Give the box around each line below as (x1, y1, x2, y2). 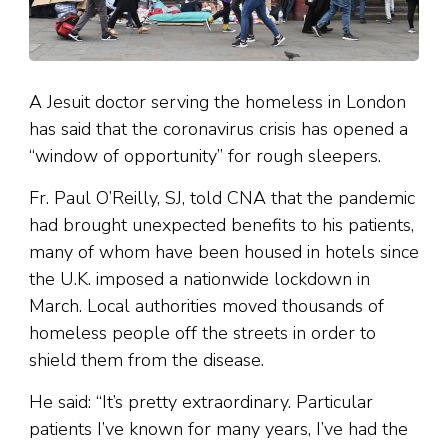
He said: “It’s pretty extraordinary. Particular (29, 390, 373, 415)
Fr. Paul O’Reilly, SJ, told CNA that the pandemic (29, 186, 415, 211)
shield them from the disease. (29, 348, 264, 373)
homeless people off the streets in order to (29, 321, 376, 346)
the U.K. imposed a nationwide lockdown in (29, 267, 370, 292)
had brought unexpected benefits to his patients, (29, 213, 414, 238)
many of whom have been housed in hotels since (29, 240, 419, 265)
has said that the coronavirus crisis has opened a (29, 117, 408, 142)
